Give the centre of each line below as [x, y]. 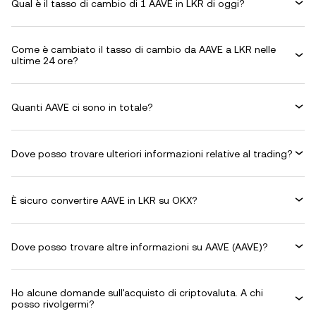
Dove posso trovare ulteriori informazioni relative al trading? [152, 153]
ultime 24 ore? [45, 61]
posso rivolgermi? [53, 304]
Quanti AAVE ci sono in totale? [82, 107]
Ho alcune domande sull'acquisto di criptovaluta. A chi [137, 293]
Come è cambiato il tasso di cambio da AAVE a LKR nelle [144, 49]
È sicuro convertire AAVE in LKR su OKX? [104, 200]
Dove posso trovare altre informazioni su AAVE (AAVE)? [140, 247]
